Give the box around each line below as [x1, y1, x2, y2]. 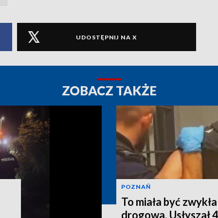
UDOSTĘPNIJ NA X [76, 33, 137, 41]
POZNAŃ [121, 182, 151, 190]
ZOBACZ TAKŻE [61, 83, 157, 99]
